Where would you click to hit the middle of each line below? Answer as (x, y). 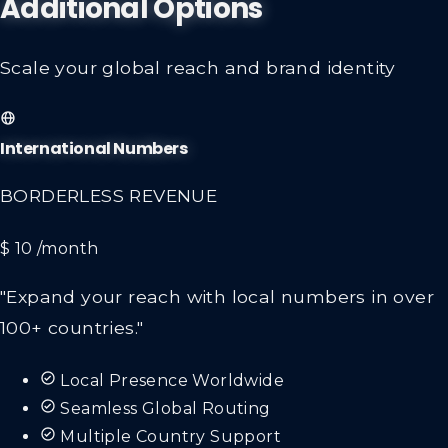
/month (68, 249)
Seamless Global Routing (165, 408)
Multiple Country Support (171, 436)
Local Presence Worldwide (172, 380)
